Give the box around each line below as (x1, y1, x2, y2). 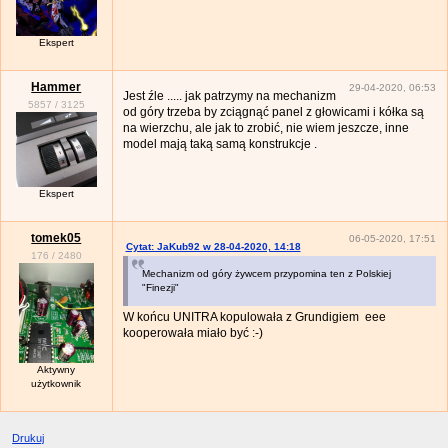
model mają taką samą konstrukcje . (122, 137, 317, 152)
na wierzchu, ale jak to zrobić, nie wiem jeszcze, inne (122, 121, 409, 136)
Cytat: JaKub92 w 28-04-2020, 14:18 (125, 241, 301, 253)
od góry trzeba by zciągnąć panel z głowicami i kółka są (122, 105, 424, 120)
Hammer (31, 79, 82, 94)
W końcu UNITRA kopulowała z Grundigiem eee (122, 310, 386, 325)
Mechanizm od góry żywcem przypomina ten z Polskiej (141, 268, 391, 280)
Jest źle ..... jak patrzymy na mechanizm (122, 89, 336, 104)
